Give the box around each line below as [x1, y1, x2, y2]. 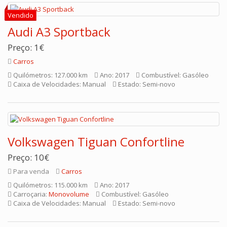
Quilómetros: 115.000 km [12, 180, 88, 190]
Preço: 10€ [8, 152, 49, 163]
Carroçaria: [12, 190, 49, 199]
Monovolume [49, 190, 89, 199]
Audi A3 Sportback [8, 23, 110, 40]
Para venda [12, 167, 49, 176]
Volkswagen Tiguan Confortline [8, 133, 184, 150]
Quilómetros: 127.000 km [12, 70, 88, 80]
